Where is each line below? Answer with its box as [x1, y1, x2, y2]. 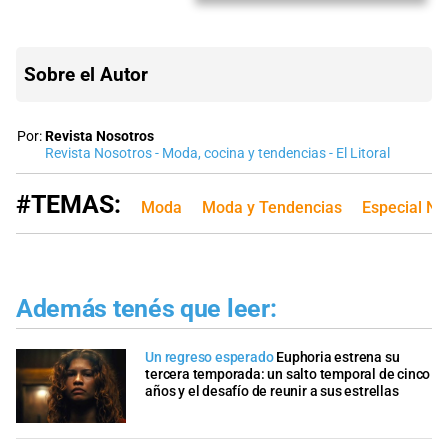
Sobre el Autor [24, 62, 148, 86]
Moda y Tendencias [202, 197, 342, 217]
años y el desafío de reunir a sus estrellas [145, 383, 399, 401]
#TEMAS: [16, 189, 121, 219]
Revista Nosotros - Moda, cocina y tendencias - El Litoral [45, 144, 390, 162]
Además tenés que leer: [16, 293, 277, 323]
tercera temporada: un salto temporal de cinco [145, 366, 431, 384]
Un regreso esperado [145, 349, 274, 367]
